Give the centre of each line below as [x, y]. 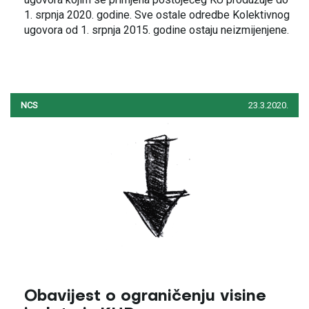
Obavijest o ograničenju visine [145, 297]
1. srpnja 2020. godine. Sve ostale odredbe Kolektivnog [157, 15]
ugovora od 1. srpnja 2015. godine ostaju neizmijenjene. [157, 30]
